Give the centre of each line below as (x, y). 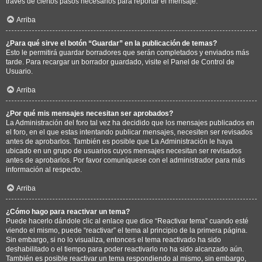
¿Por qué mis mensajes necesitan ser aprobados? (89, 113)
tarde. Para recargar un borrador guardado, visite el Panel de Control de (120, 62)
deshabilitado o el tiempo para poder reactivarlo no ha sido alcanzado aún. (125, 249)
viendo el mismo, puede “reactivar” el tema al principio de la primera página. (127, 230)
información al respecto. (44, 169)
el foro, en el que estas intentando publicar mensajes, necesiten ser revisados (129, 132)
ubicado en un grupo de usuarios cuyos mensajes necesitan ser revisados (124, 151)
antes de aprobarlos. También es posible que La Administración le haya (119, 141)
